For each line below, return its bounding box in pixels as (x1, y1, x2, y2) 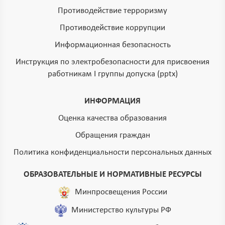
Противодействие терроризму (58, 7, 167, 16)
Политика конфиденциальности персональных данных (14, 148, 211, 157)
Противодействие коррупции (60, 24, 165, 33)
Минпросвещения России (75, 187, 167, 196)
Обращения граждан (75, 131, 150, 140)
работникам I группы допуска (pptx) (47, 70, 178, 79)
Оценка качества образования (58, 114, 167, 123)
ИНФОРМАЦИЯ (84, 97, 141, 106)
